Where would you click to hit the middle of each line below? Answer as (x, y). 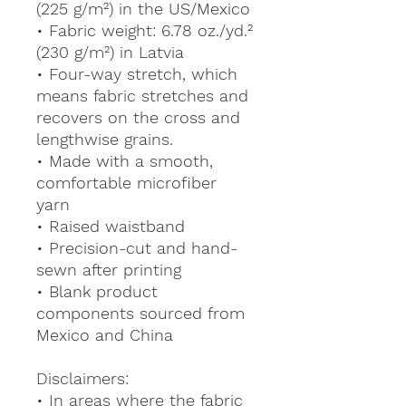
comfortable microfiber (126, 182)
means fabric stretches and (142, 95)
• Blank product (97, 291)
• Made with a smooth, (125, 160)
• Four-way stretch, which (137, 73)
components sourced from (140, 313)
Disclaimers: (82, 378)
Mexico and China (105, 334)
